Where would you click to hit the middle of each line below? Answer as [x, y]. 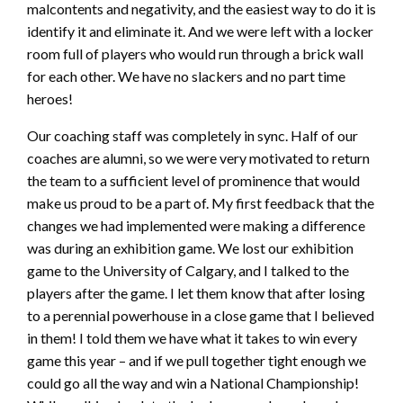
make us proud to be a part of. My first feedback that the [201, 203]
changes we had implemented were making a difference [196, 226]
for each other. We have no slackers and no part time [186, 76]
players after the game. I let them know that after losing [196, 293]
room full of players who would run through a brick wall [195, 54]
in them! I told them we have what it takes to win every [192, 338]
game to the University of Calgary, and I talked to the [188, 271]
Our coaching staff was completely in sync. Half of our [193, 136]
